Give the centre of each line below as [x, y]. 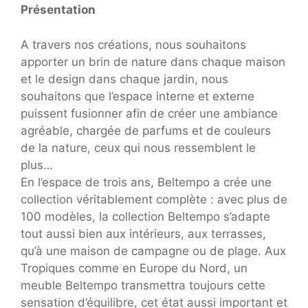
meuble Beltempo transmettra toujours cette [143, 285]
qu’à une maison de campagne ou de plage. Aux [153, 251]
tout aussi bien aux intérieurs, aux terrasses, [143, 233]
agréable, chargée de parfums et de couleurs [146, 130]
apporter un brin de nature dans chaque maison [153, 62]
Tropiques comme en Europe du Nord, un [134, 268]
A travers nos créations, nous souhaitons [133, 44]
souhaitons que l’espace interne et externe [137, 96]
